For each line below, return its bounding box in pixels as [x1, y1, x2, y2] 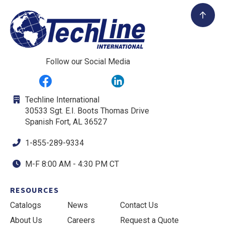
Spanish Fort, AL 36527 [25, 117, 107, 127]
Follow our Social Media [46, 57, 130, 66]
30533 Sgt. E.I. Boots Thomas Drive [25, 106, 149, 116]
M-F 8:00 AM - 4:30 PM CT [25, 159, 119, 169]
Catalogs [10, 200, 41, 210]
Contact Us [120, 200, 158, 210]
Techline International [25, 95, 99, 104]
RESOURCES [10, 185, 59, 195]
